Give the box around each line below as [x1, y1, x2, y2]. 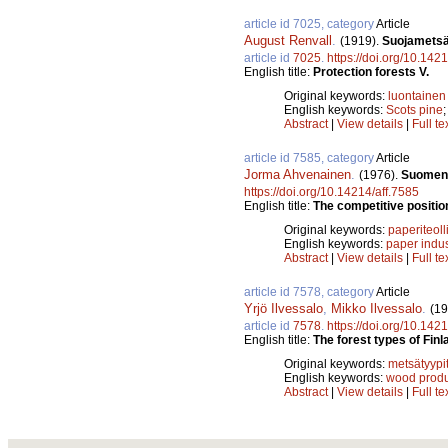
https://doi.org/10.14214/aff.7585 [244, 185, 419, 200]
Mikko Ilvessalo [331, 301, 422, 317]
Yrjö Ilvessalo [244, 301, 323, 317]
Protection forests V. [313, 65, 429, 80]
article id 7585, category [244, 151, 376, 166]
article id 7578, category [244, 285, 376, 300]
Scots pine [386, 103, 443, 118]
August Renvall [244, 33, 332, 49]
